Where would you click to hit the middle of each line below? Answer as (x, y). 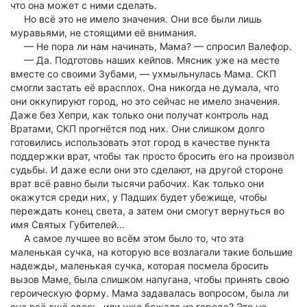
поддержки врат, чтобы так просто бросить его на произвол (152, 156)
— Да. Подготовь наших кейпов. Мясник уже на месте (145, 60)
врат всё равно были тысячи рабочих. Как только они (137, 183)
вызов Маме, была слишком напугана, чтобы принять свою (150, 279)
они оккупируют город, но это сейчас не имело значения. (145, 101)
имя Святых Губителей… (67, 224)
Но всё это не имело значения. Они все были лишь (136, 19)
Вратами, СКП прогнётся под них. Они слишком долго (137, 128)
